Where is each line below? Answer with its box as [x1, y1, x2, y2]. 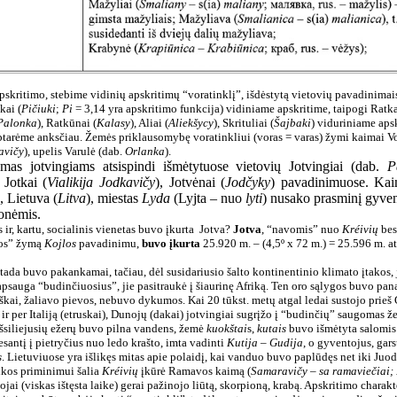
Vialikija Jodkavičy [47, 175, 155, 190]
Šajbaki [273, 116, 311, 129]
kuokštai [206, 322, 247, 335]
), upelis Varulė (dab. [23, 144, 125, 158]
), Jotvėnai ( [154, 175, 226, 190]
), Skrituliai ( [213, 116, 274, 129]
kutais [256, 322, 286, 335]
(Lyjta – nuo [173, 191, 245, 206]
